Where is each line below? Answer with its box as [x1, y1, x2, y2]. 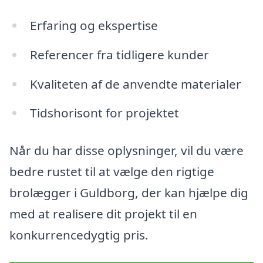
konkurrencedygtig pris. [9, 227, 149, 244]
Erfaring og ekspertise [29, 16, 158, 33]
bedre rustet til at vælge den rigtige [9, 163, 214, 180]
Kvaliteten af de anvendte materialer [29, 75, 241, 92]
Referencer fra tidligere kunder [29, 46, 209, 63]
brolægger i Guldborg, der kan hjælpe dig [9, 184, 248, 201]
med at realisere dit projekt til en [9, 205, 197, 222]
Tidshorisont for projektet [29, 104, 179, 122]
